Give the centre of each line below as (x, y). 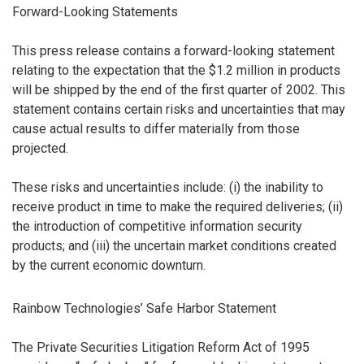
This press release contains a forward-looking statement (173, 51)
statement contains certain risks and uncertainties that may (179, 110)
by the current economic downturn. (109, 266)
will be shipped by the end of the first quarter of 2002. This (179, 90)
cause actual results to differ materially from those (156, 129)
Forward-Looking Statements (95, 12)
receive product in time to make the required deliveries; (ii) (178, 207)
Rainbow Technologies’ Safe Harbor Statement (144, 309)
